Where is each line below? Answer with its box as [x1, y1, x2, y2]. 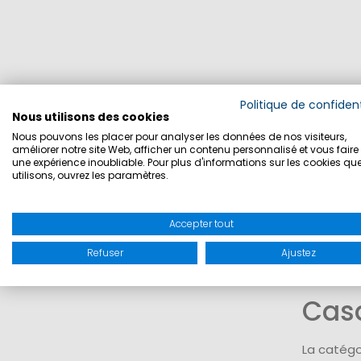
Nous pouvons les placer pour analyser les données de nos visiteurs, [12, 130, 346, 143]
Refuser [86, 246, 123, 259]
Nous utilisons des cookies [12, 110, 169, 125]
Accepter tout [169, 217, 234, 230]
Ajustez [280, 246, 316, 259]
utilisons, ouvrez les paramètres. [12, 168, 168, 182]
